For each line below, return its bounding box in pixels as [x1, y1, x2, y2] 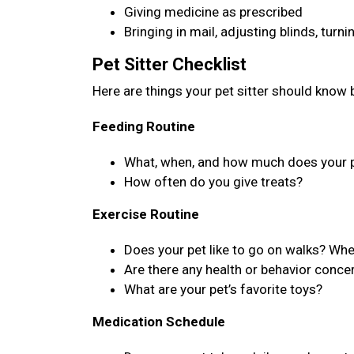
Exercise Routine [92, 206, 199, 222]
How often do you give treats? [124, 174, 303, 190]
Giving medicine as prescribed [124, 4, 303, 20]
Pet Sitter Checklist [92, 55, 247, 74]
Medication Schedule [92, 314, 225, 330]
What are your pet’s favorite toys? [124, 281, 322, 297]
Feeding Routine [92, 119, 195, 134]
